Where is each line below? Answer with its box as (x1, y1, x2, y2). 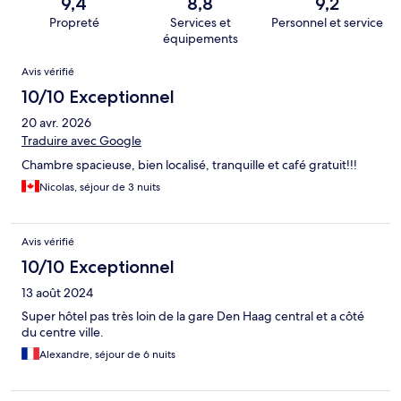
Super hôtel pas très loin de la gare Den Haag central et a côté (21, 308, 364, 325)
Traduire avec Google (21, 132, 141, 149)
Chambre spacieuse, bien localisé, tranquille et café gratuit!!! (21, 157, 357, 174)
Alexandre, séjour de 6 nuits (39, 347, 175, 363)
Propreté (48, 14, 99, 31)
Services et (169, 14, 231, 31)
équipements (162, 30, 238, 47)
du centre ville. (21, 324, 104, 341)
